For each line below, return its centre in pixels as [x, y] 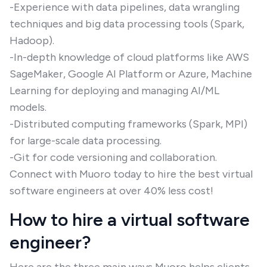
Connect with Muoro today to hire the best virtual [131, 174]
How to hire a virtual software [130, 220]
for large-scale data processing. [86, 141]
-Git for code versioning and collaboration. [113, 157]
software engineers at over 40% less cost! [111, 191]
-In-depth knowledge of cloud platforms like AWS [129, 57]
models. [28, 107]
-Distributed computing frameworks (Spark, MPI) [128, 124]
